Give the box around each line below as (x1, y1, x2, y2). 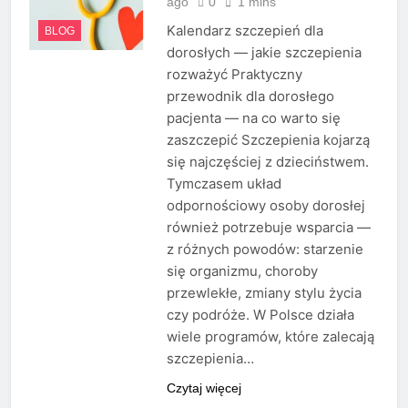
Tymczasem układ (166, 175, 281, 193)
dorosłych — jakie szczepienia (166, 44, 362, 62)
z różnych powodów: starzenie (166, 240, 363, 259)
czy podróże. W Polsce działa (166, 306, 354, 324)
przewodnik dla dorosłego (166, 87, 334, 106)
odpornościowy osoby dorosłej (166, 197, 365, 215)
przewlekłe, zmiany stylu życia (166, 284, 362, 302)
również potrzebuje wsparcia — (166, 219, 371, 237)
